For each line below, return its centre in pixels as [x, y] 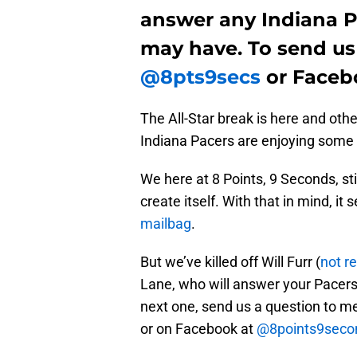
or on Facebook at [198, 328]
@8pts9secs [200, 76]
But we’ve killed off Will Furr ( [230, 261]
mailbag [166, 223]
